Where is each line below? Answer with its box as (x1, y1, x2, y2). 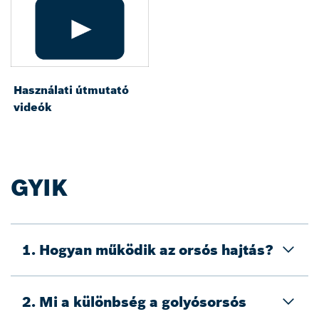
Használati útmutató (14, 83, 129, 98)
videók (14, 100, 52, 115)
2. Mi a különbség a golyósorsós (22, 293, 246, 311)
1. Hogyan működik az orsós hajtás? (22, 241, 273, 259)
